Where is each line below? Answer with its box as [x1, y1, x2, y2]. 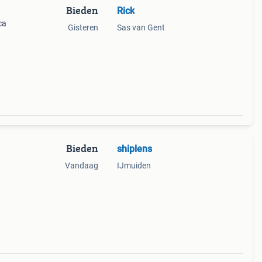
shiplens [116, 143, 152, 154]
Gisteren [67, 23, 98, 32]
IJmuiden [116, 161, 151, 170]
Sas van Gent [116, 23, 165, 32]
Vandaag [64, 161, 98, 170]
